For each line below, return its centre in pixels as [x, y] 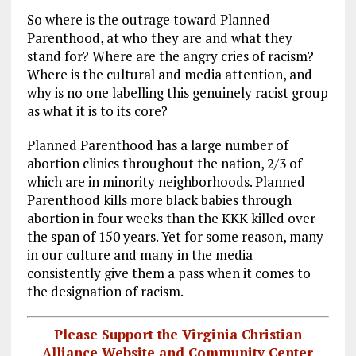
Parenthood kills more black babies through [159, 200]
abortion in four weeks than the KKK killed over [171, 218]
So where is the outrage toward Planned [148, 19]
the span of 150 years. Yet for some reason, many [175, 236]
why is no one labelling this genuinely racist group [177, 93]
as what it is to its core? [97, 111]
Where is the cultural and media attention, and [169, 74]
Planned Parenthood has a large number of [157, 145]
